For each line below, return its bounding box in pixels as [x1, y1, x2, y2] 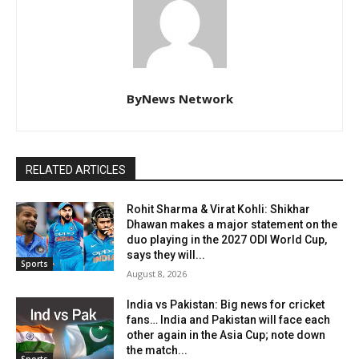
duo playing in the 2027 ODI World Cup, [127, 233, 328, 247]
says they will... [127, 248, 206, 262]
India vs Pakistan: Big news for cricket [127, 298, 325, 312]
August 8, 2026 [127, 268, 188, 280]
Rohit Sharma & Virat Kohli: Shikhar [127, 203, 311, 216]
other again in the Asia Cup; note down [127, 329, 326, 342]
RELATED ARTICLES [26, 163, 126, 177]
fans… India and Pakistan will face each [127, 313, 331, 327]
